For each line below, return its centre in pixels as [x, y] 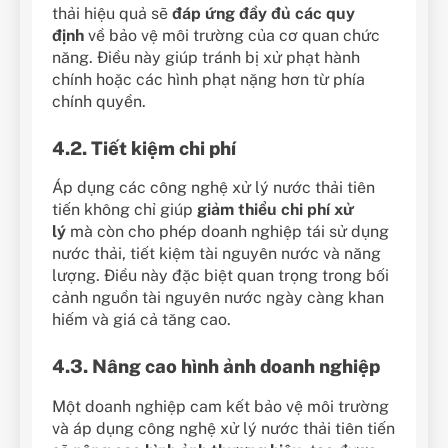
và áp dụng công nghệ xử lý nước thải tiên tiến [223, 428]
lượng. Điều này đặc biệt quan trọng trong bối [220, 276]
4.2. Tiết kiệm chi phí [144, 147]
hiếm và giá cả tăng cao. [141, 320]
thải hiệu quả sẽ [112, 13]
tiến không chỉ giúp [124, 210]
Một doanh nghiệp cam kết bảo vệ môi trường [220, 406]
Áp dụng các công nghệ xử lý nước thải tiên [213, 188]
